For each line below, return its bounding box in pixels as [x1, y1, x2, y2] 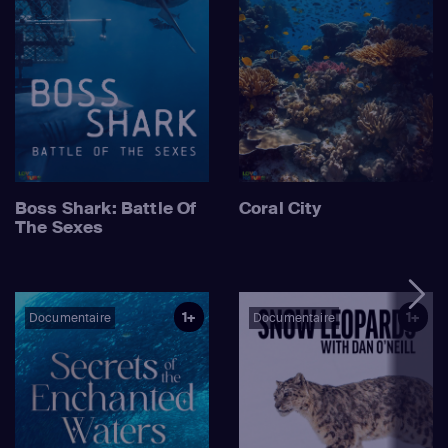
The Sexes [15, 216, 104, 238]
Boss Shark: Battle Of [15, 197, 197, 219]
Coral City [239, 197, 322, 219]
